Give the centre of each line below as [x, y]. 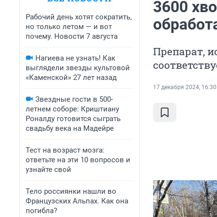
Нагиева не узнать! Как [75, 58]
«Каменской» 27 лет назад [71, 77]
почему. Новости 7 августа [72, 36]
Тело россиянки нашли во [71, 191]
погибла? [41, 211]
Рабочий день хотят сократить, [79, 17]
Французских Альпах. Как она [77, 201]
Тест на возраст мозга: [65, 150]
